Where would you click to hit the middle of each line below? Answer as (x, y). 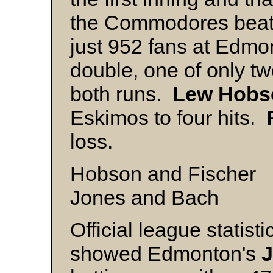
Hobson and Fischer (163, 174)
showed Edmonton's (166, 253)
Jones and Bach (144, 197)
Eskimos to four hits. (168, 118)
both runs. (121, 94)
